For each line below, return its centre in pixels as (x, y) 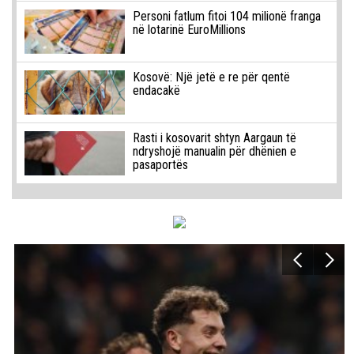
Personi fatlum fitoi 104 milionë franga (226, 16)
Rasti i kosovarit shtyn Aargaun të (214, 137)
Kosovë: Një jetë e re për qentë (211, 77)
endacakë (156, 90)
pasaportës (160, 164)
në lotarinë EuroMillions (189, 29)
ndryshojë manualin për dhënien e (214, 151)
